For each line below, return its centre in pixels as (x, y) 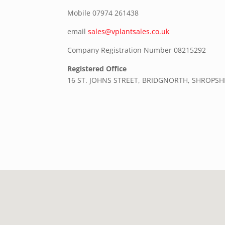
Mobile (79, 13)
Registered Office (97, 69)
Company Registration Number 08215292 (137, 50)
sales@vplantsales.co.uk (129, 32)
